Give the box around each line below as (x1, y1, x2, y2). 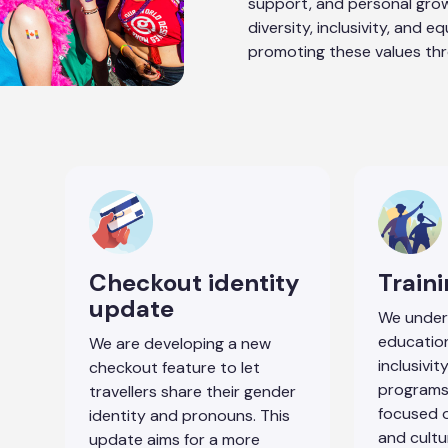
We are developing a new (89, 333, 271, 354)
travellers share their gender (89, 381, 296, 402)
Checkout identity (89, 267, 299, 298)
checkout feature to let (89, 357, 260, 378)
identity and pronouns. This (89, 405, 290, 426)
